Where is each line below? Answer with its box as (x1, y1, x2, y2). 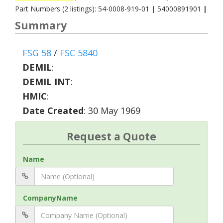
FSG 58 (22, 47, 51, 59)
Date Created (22, 105, 84, 116)
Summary (15, 18, 67, 32)
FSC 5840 (60, 47, 98, 59)
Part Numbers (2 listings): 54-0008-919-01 (15, 4, 151, 13)
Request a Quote (67, 129, 156, 143)
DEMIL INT (22, 76, 71, 88)
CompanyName (23, 193, 78, 203)
